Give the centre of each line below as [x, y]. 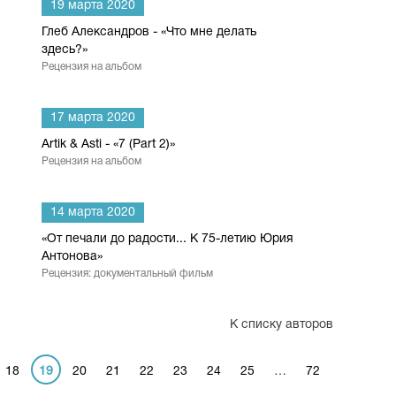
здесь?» [65, 50]
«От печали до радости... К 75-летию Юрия [168, 239]
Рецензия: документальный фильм [127, 274]
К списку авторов [282, 325]
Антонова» [72, 257]
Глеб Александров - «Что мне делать [149, 32]
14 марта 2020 [93, 213]
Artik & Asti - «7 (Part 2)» [108, 145]
